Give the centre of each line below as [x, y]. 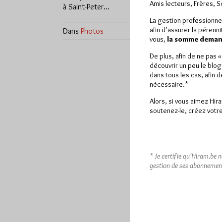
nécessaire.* [169, 84]
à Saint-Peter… [86, 6]
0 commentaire [156, 31]
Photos [92, 31]
